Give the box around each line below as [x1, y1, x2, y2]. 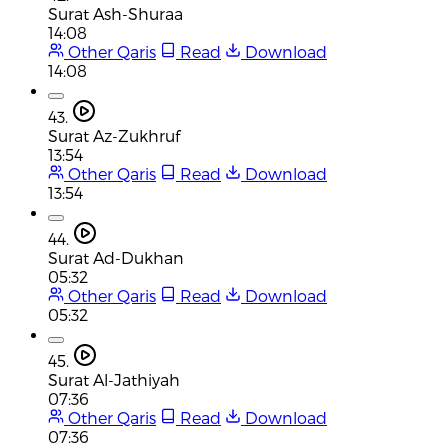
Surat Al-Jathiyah [48, 369, 180, 389]
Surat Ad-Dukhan [48, 247, 184, 267]
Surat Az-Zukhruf [48, 125, 180, 145]
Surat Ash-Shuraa [48, 3, 183, 23]
